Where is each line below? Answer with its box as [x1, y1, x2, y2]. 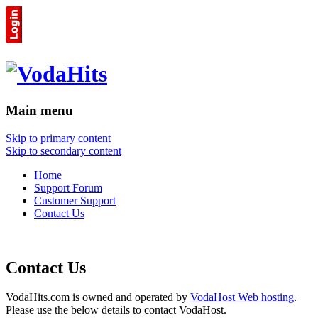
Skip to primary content [6, 131, 111, 144]
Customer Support [34, 194, 116, 207]
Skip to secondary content [6, 144, 121, 157]
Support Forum [34, 181, 102, 194]
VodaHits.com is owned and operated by [6, 291, 190, 304]
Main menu [6, 102, 73, 118]
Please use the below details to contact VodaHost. [6, 304, 226, 317]
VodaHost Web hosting [190, 291, 294, 304]
